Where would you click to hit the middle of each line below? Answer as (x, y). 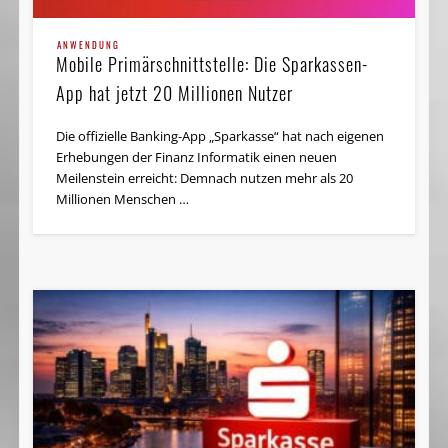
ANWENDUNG (89, 45)
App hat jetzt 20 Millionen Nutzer (175, 93)
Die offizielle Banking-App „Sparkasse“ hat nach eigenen (220, 136)
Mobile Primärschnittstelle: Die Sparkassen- (212, 64)
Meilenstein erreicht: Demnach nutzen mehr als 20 (205, 178)
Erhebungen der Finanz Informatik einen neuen (197, 157)
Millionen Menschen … (123, 199)
